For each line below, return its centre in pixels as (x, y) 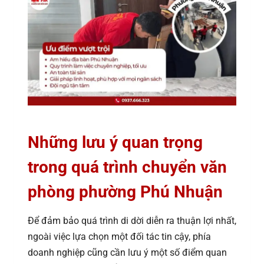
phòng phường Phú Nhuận (125, 192)
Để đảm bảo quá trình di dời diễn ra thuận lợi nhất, (132, 221)
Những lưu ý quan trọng (115, 143)
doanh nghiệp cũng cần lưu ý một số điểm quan (127, 253)
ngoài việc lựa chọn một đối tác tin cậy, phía (119, 237)
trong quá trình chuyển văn (127, 167)
